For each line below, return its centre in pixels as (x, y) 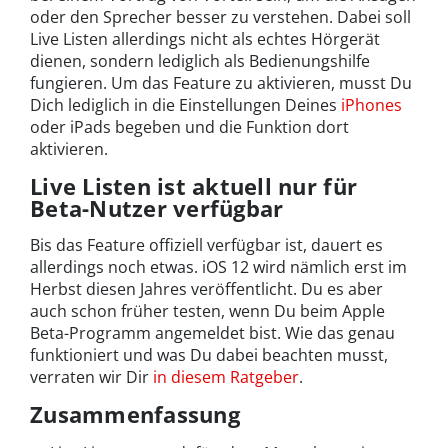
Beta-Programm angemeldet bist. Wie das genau (212, 333)
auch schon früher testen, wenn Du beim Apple (207, 311)
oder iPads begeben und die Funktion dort (189, 127)
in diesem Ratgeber (226, 377)
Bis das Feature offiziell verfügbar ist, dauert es (206, 245)
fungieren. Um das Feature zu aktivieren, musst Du (221, 83)
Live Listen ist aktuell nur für (194, 186)
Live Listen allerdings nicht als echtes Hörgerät (205, 39)
